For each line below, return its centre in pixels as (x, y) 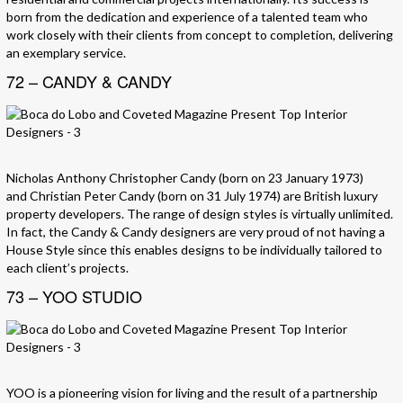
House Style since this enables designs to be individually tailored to (194, 250)
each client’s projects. (67, 268)
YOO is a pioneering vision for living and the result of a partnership (192, 393)
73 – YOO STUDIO (74, 296)
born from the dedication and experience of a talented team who (187, 17)
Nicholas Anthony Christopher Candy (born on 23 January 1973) (185, 178)
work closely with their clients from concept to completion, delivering (200, 35)
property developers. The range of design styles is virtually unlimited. (200, 214)
